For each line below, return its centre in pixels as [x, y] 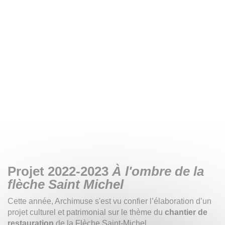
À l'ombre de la [158, 171]
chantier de [186, 212]
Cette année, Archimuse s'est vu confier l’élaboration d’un [109, 201]
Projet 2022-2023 [60, 171]
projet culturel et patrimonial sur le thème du [86, 212]
